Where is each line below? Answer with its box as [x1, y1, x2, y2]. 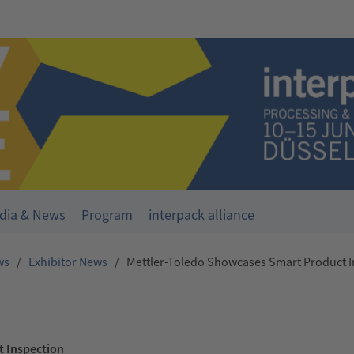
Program [81, 205, 133, 224]
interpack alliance [149, 205, 254, 224]
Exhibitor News [28, 254, 107, 270]
